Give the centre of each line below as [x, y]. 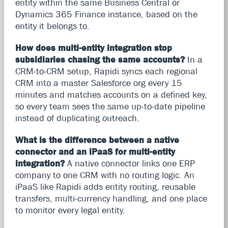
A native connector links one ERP [130, 163]
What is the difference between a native [97, 140]
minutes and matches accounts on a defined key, [111, 94]
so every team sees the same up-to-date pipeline [110, 106]
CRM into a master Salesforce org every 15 [98, 83]
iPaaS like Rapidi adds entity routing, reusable [105, 187]
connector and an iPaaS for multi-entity [95, 151]
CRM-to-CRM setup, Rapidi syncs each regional [106, 71]
